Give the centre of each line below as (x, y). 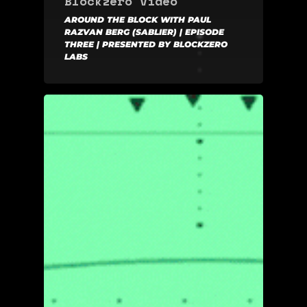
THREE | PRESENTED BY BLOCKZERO (146, 44)
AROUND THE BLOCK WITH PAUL (138, 19)
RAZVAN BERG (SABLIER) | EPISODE (144, 32)
